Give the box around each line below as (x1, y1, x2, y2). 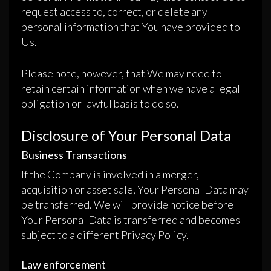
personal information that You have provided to (21, 20, 240, 34)
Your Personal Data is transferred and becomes (21, 213, 240, 227)
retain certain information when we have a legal (21, 82, 240, 96)
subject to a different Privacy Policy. (21, 228, 189, 242)
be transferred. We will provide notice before (21, 198, 233, 212)
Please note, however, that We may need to (21, 67, 222, 80)
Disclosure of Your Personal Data (21, 126, 231, 145)
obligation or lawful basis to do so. (21, 97, 179, 111)
